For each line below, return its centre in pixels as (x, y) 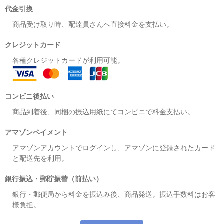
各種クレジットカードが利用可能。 (68, 60)
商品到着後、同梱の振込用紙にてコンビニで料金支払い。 (103, 112)
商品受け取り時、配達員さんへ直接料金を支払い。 (93, 24)
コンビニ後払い (29, 96)
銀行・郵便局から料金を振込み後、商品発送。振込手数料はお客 (114, 194)
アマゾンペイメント (36, 132)
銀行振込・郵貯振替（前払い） (54, 179)
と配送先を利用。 (40, 158)
